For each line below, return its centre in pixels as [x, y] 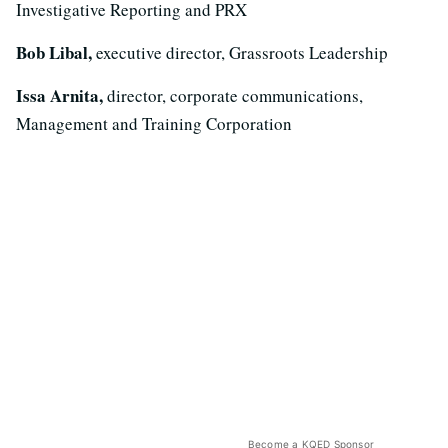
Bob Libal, [56, 52]
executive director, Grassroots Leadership [242, 52]
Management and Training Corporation [154, 123]
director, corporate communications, [235, 95]
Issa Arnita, [61, 95]
